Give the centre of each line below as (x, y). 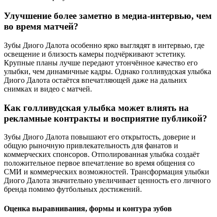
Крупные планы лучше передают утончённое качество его (101, 62)
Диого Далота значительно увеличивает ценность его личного (107, 181)
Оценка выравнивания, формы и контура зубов (88, 208)
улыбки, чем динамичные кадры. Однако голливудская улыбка (108, 71)
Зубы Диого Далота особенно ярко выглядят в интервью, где (104, 45)
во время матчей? (41, 27)
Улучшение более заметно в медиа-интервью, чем (108, 16)
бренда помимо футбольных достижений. (73, 189)
